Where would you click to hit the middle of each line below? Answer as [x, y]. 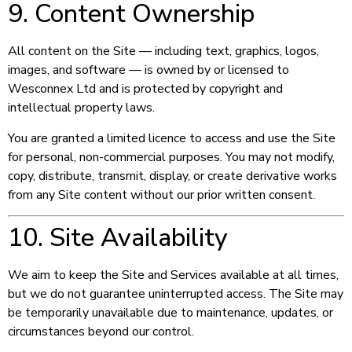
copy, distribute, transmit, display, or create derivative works [172, 176]
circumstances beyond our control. [101, 331]
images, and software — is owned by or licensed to [148, 70]
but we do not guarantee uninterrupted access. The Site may [176, 293]
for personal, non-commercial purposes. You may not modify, [171, 157]
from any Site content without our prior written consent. [161, 194]
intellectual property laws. [81, 108]
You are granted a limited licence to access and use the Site [172, 138]
